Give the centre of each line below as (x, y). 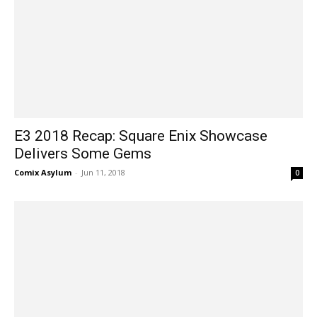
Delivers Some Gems (83, 153)
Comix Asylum (43, 172)
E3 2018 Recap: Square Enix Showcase (141, 136)
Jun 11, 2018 (103, 172)
